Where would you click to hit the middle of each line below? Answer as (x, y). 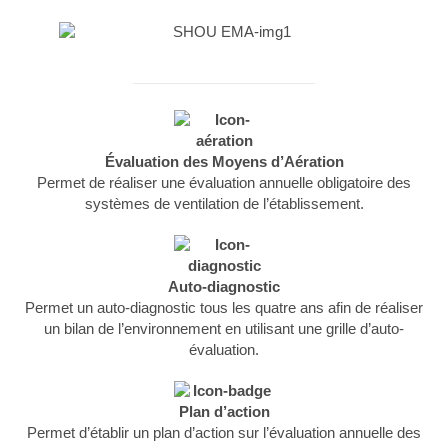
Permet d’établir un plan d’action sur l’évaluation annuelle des (224, 432)
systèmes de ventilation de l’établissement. (224, 203)
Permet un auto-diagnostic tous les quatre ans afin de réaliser (224, 307)
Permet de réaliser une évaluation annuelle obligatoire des (224, 182)
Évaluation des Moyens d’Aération (224, 161)
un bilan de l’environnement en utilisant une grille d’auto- (224, 328)
